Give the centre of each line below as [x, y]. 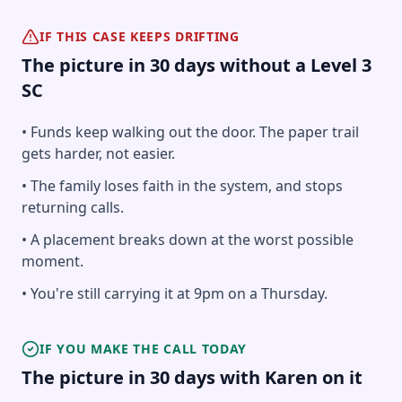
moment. [52, 262]
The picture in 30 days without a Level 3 [197, 66]
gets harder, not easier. [98, 154]
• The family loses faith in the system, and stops [182, 186]
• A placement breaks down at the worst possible [188, 240]
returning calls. [73, 208]
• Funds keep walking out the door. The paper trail [190, 132]
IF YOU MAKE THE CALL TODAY [144, 349]
